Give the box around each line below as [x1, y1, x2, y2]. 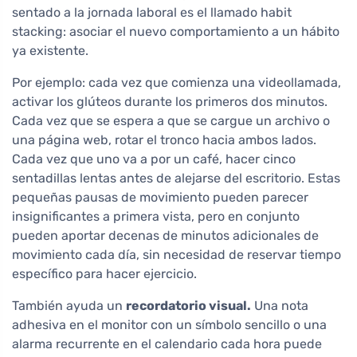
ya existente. [12, 43, 88, 59]
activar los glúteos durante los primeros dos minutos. [12, 94, 328, 110]
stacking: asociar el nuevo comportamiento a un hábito [12, 24, 339, 40]
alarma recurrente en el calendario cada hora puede [12, 336, 322, 352]
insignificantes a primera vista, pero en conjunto [12, 209, 300, 225]
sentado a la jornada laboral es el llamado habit [12, 5, 292, 21]
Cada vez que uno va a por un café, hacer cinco [12, 151, 296, 167]
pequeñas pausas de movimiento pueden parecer [12, 190, 308, 206]
